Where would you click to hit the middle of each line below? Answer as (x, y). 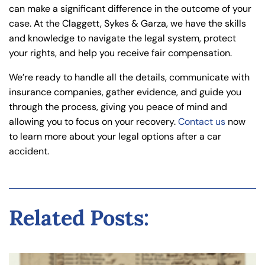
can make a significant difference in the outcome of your (130, 9)
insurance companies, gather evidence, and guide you (125, 92)
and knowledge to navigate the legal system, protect (122, 38)
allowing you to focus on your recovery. (93, 122)
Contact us (202, 122)
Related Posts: (79, 218)
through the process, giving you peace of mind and (118, 107)
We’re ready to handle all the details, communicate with (129, 77)
